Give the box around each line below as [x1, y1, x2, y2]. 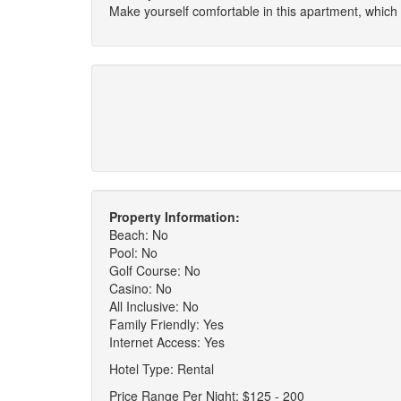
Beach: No [109, 226, 168, 243]
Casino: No [109, 279, 172, 297]
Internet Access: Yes [109, 333, 225, 351]
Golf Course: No [109, 261, 200, 279]
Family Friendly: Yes [109, 315, 224, 333]
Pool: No [109, 243, 158, 261]
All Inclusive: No [109, 297, 199, 315]
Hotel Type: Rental [109, 360, 214, 378]
